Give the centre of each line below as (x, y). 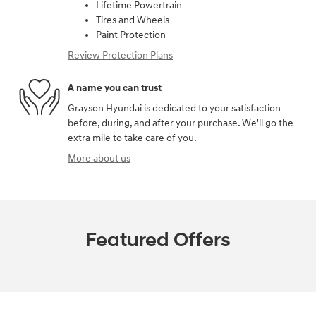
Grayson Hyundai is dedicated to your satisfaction (174, 109)
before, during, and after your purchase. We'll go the (181, 123)
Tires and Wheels (133, 20)
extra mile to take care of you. (132, 138)
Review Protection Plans (120, 56)
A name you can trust (115, 87)
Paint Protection (131, 35)
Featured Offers (158, 241)
